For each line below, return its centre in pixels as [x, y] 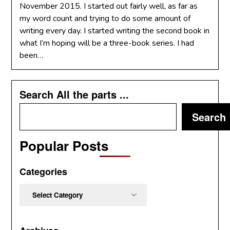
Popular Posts [64, 146]
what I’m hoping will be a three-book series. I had [107, 43]
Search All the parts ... [74, 94]
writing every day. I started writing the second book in [115, 31]
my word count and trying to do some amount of [105, 18]
